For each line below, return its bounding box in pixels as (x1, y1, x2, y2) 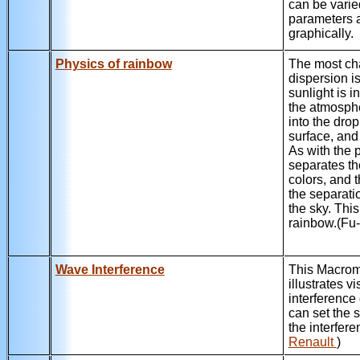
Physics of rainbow (55, 56, 172, 71)
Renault (288, 334, 337, 349)
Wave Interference (55, 262, 165, 276)
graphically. (288, 26, 354, 40)
